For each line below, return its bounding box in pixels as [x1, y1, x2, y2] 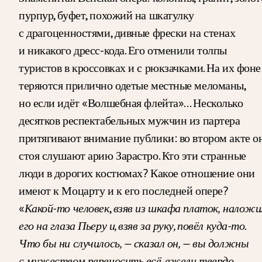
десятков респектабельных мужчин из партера [19, 112, 240, 128]
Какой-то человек [24, 200, 109, 216]
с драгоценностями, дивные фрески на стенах [19, 25, 236, 40]
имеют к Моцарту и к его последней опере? [19, 182, 228, 198]
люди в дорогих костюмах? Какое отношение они [19, 165, 255, 181]
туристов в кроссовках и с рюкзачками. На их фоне [19, 60, 261, 75]
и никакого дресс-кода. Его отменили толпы [19, 42, 227, 58]
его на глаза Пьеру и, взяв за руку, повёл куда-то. [19, 218, 246, 233]
